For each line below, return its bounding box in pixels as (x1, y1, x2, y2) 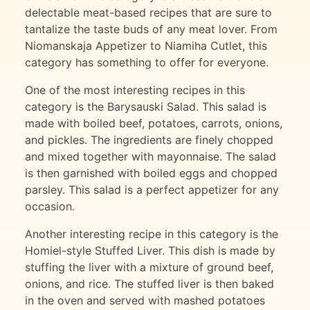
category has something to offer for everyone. (25, 55, 268, 70)
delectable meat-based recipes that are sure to (25, 6, 272, 20)
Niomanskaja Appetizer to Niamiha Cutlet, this (25, 39, 267, 53)
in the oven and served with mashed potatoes (25, 293, 265, 308)
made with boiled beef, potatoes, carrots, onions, (25, 116, 282, 131)
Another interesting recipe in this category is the (25, 227, 278, 241)
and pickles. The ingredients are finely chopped (25, 133, 273, 147)
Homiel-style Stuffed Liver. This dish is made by (25, 244, 275, 258)
